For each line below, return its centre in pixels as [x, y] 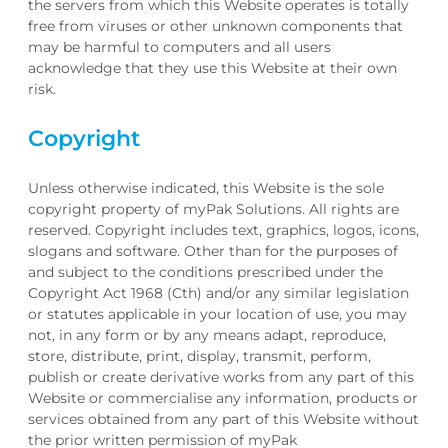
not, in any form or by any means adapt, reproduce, [207, 335]
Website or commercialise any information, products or [223, 398]
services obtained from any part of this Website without [223, 419]
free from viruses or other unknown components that [215, 25]
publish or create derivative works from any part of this [221, 377]
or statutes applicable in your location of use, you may [217, 314]
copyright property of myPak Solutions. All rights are [213, 209]
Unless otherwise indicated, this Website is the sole [206, 188]
